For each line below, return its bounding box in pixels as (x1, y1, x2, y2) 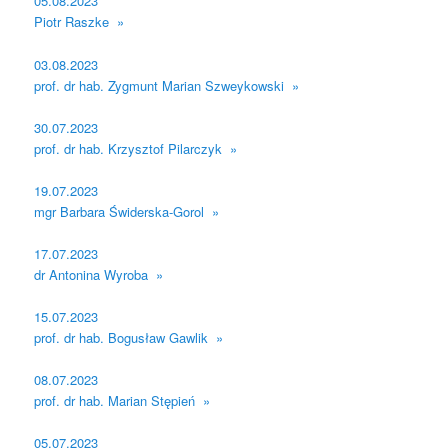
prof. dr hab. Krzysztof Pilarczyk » (34, 138, 238, 158)
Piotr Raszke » (34, 12, 125, 32)
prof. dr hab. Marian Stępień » (34, 391, 211, 411)
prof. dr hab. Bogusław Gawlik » (34, 328, 224, 348)
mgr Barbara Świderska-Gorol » (34, 201, 220, 221)
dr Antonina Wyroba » (34, 264, 164, 284)
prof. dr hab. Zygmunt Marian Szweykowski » (34, 75, 300, 95)
